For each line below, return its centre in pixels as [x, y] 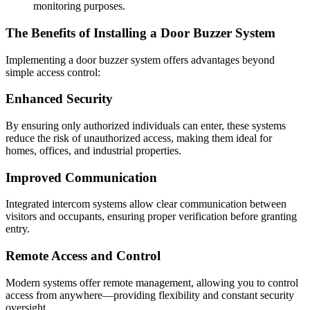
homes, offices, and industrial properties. [93, 151]
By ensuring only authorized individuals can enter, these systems [146, 126]
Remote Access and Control [83, 256]
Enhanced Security [59, 99]
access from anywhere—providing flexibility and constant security [150, 295]
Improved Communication [81, 177]
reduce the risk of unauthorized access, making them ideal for [139, 138]
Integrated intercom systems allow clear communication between [146, 204]
